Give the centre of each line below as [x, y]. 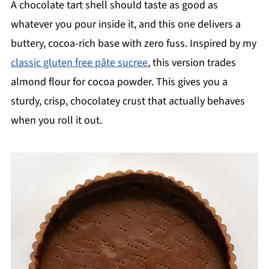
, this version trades [192, 63]
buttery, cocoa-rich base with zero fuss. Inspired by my [133, 44]
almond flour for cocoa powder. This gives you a [119, 82]
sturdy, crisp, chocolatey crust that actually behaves [128, 101]
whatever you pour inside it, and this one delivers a [125, 24]
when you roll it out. [56, 120]
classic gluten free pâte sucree [79, 63]
